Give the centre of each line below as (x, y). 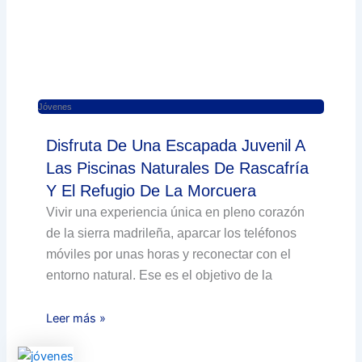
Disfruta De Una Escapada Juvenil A (176, 146)
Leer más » (76, 319)
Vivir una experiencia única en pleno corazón (176, 213)
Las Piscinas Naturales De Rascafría (178, 168)
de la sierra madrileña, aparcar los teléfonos (172, 234)
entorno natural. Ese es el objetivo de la (160, 276)
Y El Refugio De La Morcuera (152, 191)
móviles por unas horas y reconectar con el (169, 255)
